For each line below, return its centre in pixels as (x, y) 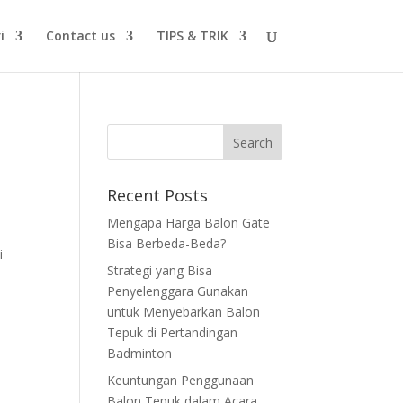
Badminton (140, 353)
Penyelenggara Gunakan (178, 291)
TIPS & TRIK (192, 36)
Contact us (80, 36)
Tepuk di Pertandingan (173, 332)
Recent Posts (158, 195)
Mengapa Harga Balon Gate (189, 223)
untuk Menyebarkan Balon (184, 312)
